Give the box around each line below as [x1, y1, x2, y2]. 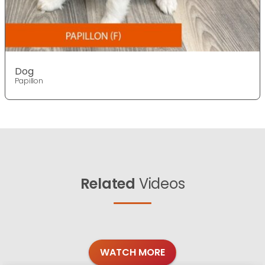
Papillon [15, 76, 44, 86]
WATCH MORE [100, 245, 165, 260]
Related [80, 174, 135, 194]
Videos [135, 174, 185, 194]
